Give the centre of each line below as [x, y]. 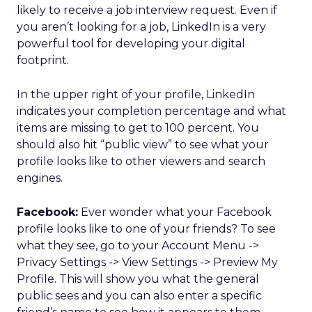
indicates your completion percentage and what [151, 111]
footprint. [43, 60]
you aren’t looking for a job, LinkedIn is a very [141, 27]
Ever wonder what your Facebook [175, 212]
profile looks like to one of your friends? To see [146, 229]
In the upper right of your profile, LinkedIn [136, 94]
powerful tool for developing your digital [131, 44]
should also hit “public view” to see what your [143, 145]
